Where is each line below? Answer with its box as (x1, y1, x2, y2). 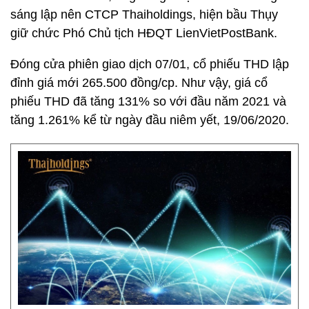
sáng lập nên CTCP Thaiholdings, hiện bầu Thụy (10, 8, 278, 21)
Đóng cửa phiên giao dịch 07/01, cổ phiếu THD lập (10, 57, 289, 71)
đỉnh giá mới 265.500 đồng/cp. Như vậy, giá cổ (10, 76, 268, 90)
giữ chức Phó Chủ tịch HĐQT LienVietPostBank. (10, 26, 277, 40)
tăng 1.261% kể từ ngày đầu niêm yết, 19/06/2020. (10, 113, 289, 127)
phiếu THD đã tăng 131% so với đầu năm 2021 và (10, 94, 286, 108)
